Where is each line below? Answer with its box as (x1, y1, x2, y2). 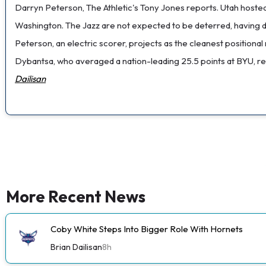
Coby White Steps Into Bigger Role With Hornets (50, 223, 243, 235)
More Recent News (6, 186, 145, 207)
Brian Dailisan (50, 241, 102, 252)
